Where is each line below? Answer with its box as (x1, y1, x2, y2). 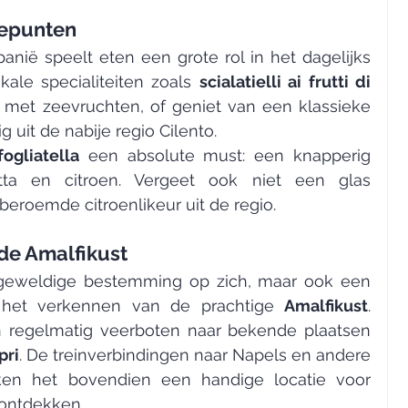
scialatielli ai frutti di (199, 72, 372, 92)
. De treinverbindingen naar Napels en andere (19, 345, 371, 365)
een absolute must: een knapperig (79, 146, 372, 166)
